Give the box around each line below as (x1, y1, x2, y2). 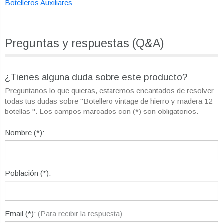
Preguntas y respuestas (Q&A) (5, 37, 164, 50)
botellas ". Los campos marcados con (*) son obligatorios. (5, 107, 198, 116)
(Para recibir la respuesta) (38, 209, 122, 218)
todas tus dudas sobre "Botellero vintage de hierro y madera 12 (5, 97, 212, 106)
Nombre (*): (5, 128, 44, 137)
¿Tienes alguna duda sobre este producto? (5, 72, 187, 83)
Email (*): (5, 209, 38, 218)
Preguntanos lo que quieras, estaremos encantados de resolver (5, 86, 214, 95)
